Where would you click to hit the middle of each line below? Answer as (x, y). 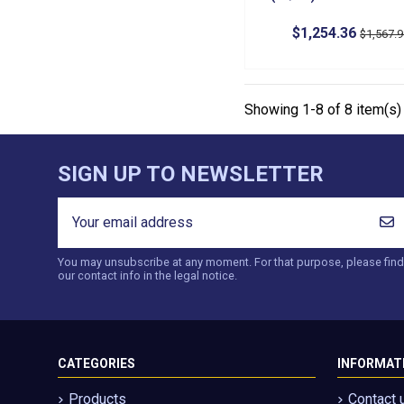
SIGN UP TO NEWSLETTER (191, 174)
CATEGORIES (96, 364)
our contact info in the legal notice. (147, 275)
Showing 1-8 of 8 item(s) (322, 109)
